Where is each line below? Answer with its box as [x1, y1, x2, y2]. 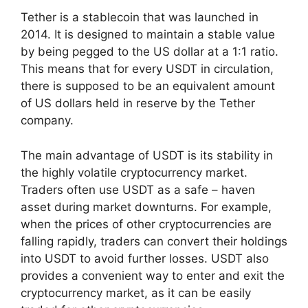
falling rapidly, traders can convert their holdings [21, 234, 287, 248]
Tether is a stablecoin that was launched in [21, 10, 258, 24]
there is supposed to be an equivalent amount [21, 79, 275, 93]
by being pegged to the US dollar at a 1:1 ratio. [21, 45, 278, 58]
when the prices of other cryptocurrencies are [21, 217, 272, 231]
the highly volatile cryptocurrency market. [21, 165, 247, 179]
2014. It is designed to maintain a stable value [21, 27, 275, 41]
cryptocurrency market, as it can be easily [21, 285, 251, 300]
